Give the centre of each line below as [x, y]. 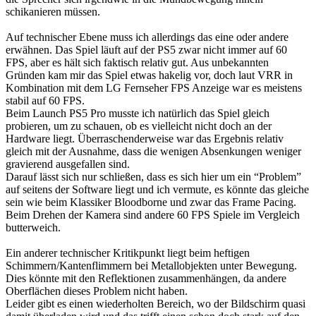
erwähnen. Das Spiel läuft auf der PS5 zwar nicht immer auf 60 [146, 50]
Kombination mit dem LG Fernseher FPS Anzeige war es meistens [154, 88]
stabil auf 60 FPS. [45, 101]
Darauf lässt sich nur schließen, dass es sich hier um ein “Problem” [153, 177]
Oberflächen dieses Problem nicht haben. [97, 291]
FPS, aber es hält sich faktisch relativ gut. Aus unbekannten [137, 63]
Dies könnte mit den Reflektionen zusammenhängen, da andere [146, 279]
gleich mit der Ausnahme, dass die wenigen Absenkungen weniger [153, 152]
